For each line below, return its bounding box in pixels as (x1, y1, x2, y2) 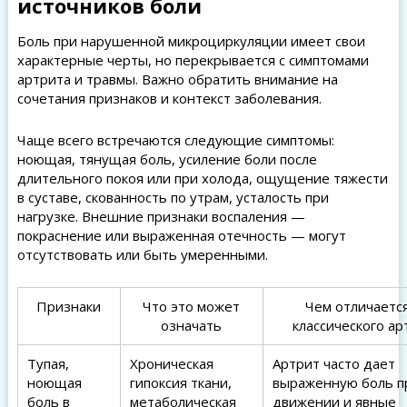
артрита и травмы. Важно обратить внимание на (16, 70, 338, 88)
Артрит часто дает (272, 354, 395, 372)
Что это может (143, 297, 241, 315)
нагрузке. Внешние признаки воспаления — (16, 207, 305, 225)
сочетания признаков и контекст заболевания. (16, 89, 322, 107)
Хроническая (129, 354, 213, 372)
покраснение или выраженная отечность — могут (16, 226, 346, 244)
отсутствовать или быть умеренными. (16, 245, 268, 263)
